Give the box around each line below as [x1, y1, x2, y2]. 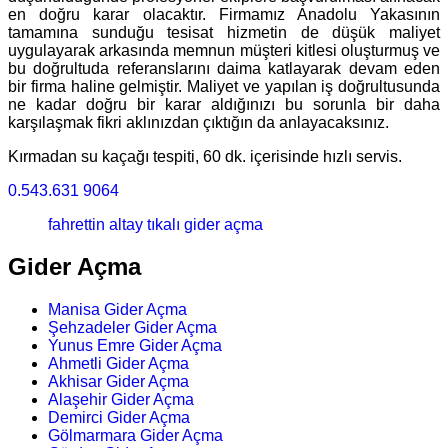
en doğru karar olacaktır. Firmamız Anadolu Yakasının [8, 5, 440, 23]
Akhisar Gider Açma [48, 373, 189, 391]
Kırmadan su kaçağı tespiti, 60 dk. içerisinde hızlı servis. [8, 147, 402, 165]
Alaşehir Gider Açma [48, 391, 194, 409]
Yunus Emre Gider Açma [48, 337, 222, 355]
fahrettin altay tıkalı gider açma [48, 215, 263, 233]
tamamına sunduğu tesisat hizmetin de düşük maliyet [8, 23, 440, 41]
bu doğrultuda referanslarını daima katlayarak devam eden [8, 59, 440, 77]
